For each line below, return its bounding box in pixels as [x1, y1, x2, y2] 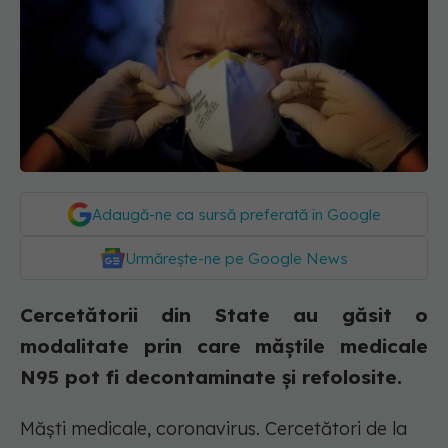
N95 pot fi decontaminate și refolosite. [20, 365, 402, 390]
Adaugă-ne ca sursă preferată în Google [92, 205, 381, 225]
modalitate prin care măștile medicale [20, 334, 428, 359]
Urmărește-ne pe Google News [125, 249, 348, 269]
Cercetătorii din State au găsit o [20, 303, 428, 328]
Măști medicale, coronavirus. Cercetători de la [20, 417, 407, 441]
